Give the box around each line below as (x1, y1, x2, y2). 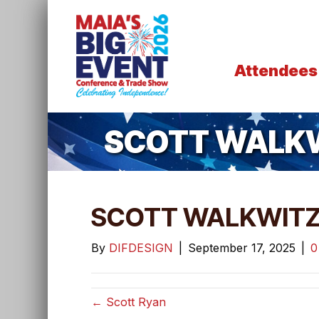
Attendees (234, 61, 318, 80)
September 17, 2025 (187, 241, 296, 256)
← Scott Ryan (90, 295, 166, 310)
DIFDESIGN (108, 241, 173, 256)
